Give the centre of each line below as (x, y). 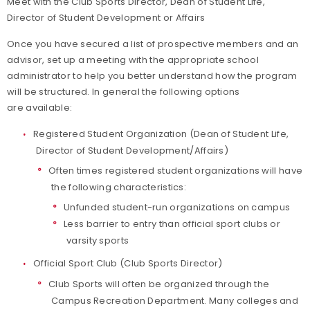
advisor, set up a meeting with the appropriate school (133, 60)
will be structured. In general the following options (124, 92)
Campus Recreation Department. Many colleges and (175, 301)
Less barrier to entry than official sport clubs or (172, 224)
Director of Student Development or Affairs (106, 18)
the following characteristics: (119, 187)
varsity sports (98, 240)
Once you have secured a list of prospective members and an (153, 44)
